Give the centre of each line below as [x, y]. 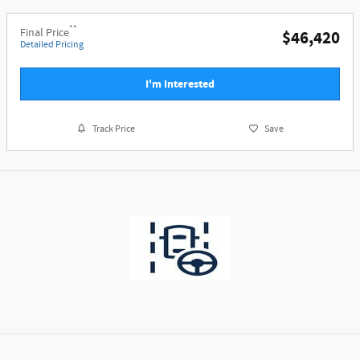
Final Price [45, 33]
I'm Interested [180, 84]
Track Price [114, 129]
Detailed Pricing [52, 44]
